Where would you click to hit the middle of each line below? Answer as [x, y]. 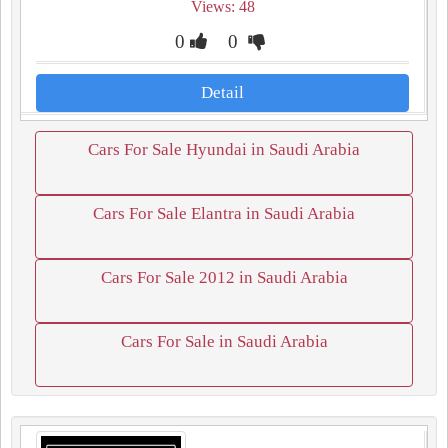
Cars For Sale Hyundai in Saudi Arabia [224, 149]
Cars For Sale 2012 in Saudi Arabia [224, 277]
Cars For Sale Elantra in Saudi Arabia [224, 213]
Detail [222, 92]
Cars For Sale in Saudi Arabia [224, 341]
